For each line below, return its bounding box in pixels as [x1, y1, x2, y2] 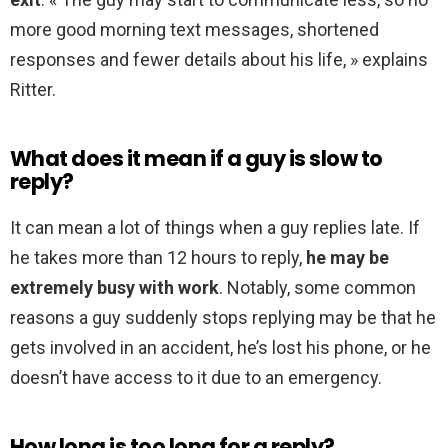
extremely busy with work [10, 277, 219, 299]
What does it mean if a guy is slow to [10, 144, 383, 174]
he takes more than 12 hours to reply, [10, 247, 306, 269]
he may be [306, 247, 389, 269]
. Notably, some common [219, 277, 416, 299]
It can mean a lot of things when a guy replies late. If [10, 217, 420, 239]
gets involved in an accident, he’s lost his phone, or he [10, 337, 431, 359]
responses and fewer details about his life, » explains [10, 49, 428, 71]
